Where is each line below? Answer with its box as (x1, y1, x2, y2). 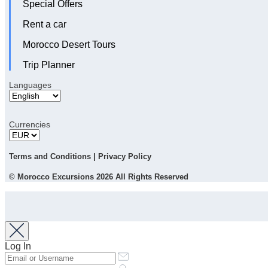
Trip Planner (23, 60, 75, 71)
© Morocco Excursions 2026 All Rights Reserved (9, 172, 188, 182)
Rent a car (23, 19, 66, 30)
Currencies (9, 120, 50, 130)
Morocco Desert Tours (23, 39, 115, 50)
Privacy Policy (98, 152, 151, 162)
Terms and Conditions (9, 152, 91, 162)
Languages (9, 80, 51, 90)
